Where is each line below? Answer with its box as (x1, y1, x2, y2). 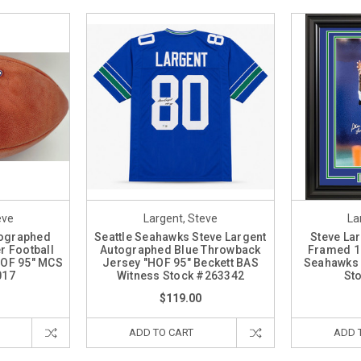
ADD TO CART (129, 326, 194, 339)
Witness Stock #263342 (116, 269, 245, 283)
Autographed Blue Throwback (100, 243, 261, 257)
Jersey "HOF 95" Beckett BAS (102, 256, 259, 270)
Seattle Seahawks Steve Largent (94, 230, 267, 244)
